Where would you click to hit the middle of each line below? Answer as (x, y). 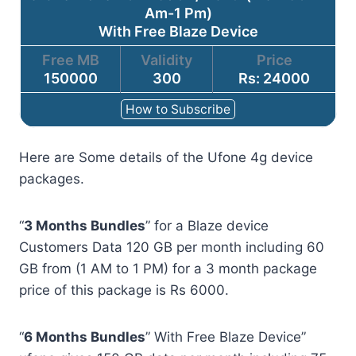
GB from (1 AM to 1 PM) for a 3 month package (168, 269)
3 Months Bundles (85, 226)
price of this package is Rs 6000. (124, 290)
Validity (166, 60)
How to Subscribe (178, 109)
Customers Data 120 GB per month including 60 (172, 247)
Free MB (70, 60)
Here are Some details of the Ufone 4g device (166, 157)
